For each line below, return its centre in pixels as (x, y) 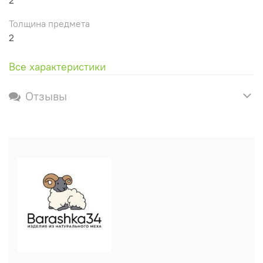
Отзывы (46, 96)
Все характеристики (57, 66)
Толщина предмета (49, 23)
